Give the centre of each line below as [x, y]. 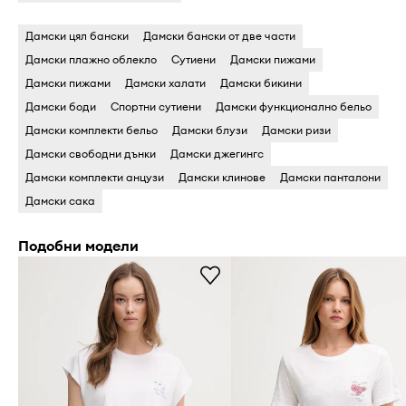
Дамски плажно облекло [91, 59]
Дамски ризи [296, 130]
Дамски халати [165, 82]
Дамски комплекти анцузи [95, 177]
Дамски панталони [330, 177]
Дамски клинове [222, 177]
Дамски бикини [261, 82]
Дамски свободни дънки [91, 153]
